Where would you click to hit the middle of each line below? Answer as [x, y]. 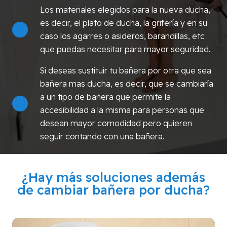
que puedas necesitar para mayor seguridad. [125, 49]
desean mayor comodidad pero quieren [116, 123]
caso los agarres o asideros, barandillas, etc [122, 36]
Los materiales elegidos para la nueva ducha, [125, 9]
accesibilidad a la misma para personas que [122, 110]
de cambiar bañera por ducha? [113, 190]
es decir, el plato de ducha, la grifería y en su [123, 23]
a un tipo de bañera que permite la [105, 97]
